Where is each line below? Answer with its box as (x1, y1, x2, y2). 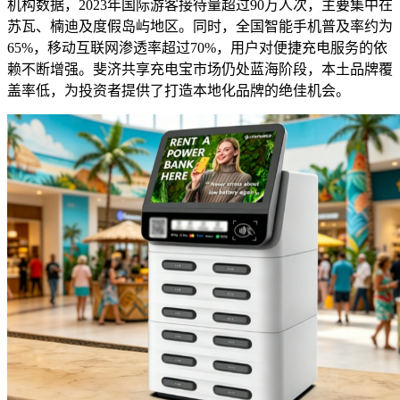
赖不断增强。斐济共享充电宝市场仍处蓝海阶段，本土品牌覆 (7, 61, 393, 77)
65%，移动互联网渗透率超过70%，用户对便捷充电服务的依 (7, 39, 387, 55)
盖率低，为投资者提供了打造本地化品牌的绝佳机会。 (7, 82, 350, 98)
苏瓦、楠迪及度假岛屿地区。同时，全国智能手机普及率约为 (7, 18, 393, 34)
